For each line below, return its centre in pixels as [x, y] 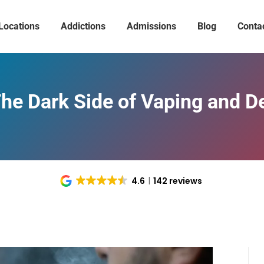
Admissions [151, 26]
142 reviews [178, 181]
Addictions [83, 26]
